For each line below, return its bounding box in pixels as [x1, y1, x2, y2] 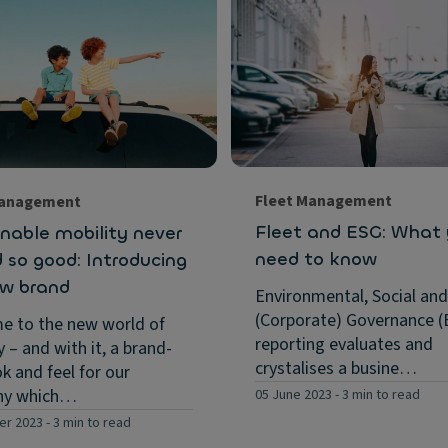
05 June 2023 [254, 384, 332, 405]
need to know [254, 246, 377, 271]
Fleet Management [254, 189, 392, 212]
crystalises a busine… [254, 355, 417, 381]
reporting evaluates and [254, 331, 433, 357]
